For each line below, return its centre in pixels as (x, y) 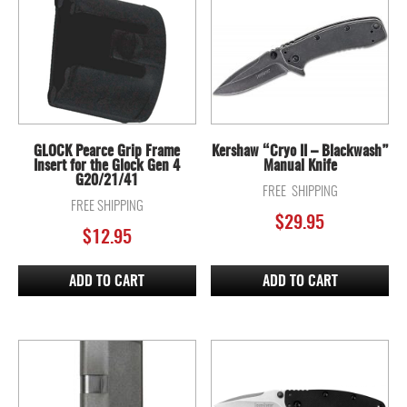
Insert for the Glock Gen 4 (107, 166)
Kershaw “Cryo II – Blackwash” (300, 151)
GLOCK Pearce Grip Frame (107, 151)
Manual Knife (300, 166)
